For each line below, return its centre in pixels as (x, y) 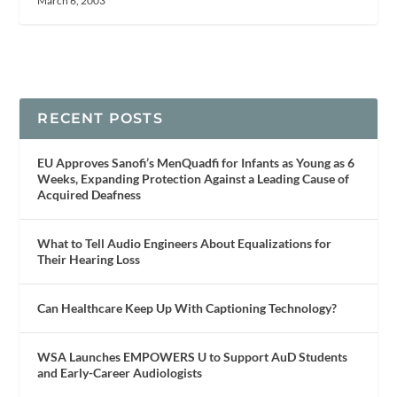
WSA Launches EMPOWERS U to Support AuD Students (193, 356)
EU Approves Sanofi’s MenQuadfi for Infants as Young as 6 (196, 162)
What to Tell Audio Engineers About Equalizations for (185, 243)
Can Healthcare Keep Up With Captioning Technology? (187, 307)
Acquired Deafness (90, 194)
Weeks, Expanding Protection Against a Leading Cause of (194, 178)
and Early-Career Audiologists (120, 372)
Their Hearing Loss (89, 259)
